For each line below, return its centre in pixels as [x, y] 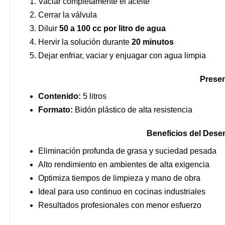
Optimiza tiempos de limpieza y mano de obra [119, 178]
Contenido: [60, 96]
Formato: [55, 110]
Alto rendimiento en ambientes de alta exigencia [124, 164]
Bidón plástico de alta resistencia [133, 110]
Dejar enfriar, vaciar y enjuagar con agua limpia [122, 56]
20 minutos [153, 42]
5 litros [94, 96]
